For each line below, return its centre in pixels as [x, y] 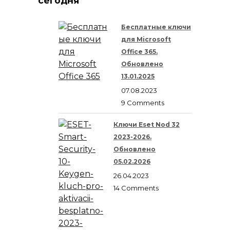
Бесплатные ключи [156, 27]
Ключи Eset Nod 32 [147, 125]
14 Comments [136, 188]
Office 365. [139, 52]
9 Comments [143, 103]
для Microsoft [146, 40]
